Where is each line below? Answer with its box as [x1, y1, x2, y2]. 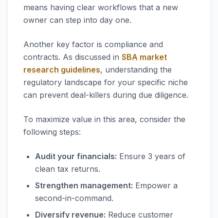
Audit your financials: [35, 151, 117, 161]
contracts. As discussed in [23, 52, 122, 62]
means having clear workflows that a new [23, 2, 178, 12]
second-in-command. [35, 193, 113, 203]
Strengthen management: [35, 181, 133, 190]
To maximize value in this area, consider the [23, 114, 185, 124]
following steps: [23, 127, 81, 137]
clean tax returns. [35, 164, 100, 174]
